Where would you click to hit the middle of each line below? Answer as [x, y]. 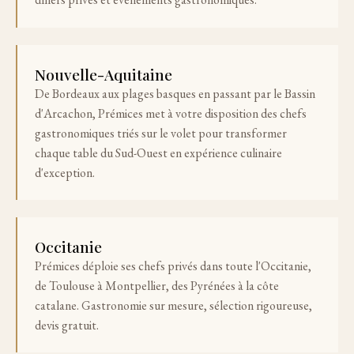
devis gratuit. [67, 325]
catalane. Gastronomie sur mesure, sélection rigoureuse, [174, 305]
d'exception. [65, 172]
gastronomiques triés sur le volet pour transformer [161, 133]
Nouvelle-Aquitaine [104, 74]
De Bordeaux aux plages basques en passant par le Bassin [175, 93]
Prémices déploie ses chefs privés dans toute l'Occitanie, [173, 266]
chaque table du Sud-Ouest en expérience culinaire [159, 153]
